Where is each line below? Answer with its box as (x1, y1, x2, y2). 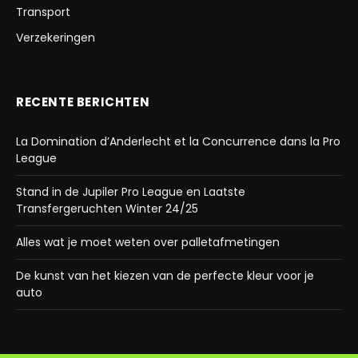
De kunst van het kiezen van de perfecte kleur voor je (16, 267, 314, 284)
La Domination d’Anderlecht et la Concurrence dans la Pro (16, 133, 340, 149)
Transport (16, 3, 70, 20)
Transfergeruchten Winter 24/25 (16, 200, 198, 217)
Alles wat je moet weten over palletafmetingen (16, 233, 280, 250)
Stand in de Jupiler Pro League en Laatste (16, 183, 245, 200)
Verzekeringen (16, 29, 95, 46)
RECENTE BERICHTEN (16, 93, 150, 110)
